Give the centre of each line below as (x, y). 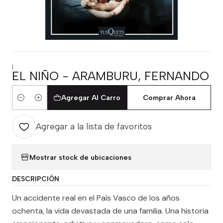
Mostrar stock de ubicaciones (80, 157)
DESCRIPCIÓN (36, 179)
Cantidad (27, 103)
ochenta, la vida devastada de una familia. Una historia (110, 211)
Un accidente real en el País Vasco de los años (96, 198)
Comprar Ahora (169, 98)
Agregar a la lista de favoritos (94, 126)
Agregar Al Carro (91, 98)
